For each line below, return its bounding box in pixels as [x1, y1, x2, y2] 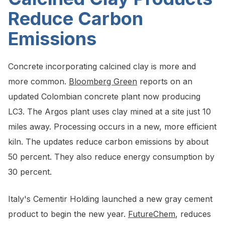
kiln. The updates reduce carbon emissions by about [8, 137, 208, 147]
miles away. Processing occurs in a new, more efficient [8, 122, 216, 132]
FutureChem [128, 209, 175, 219]
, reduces [175, 209, 211, 219]
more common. [8, 76, 69, 87]
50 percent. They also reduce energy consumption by [8, 152, 214, 162]
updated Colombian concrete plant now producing [8, 91, 200, 102]
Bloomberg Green [69, 76, 137, 87]
